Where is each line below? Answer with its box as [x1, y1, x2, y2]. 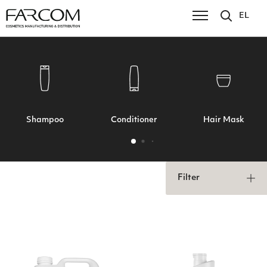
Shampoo [26, 116, 64, 124]
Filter [178, 173, 200, 182]
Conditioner [111, 116, 157, 124]
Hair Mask [203, 116, 244, 124]
